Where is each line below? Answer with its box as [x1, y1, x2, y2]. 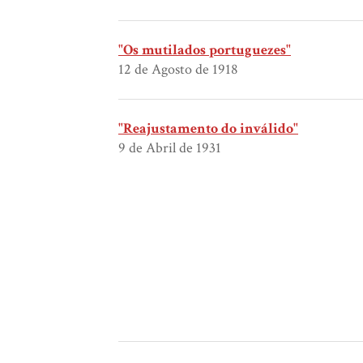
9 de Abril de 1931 [118, 139, 221, 158]
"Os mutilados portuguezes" [118, 41, 291, 60]
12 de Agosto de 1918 [118, 60, 238, 79]
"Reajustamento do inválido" [118, 119, 298, 139]
